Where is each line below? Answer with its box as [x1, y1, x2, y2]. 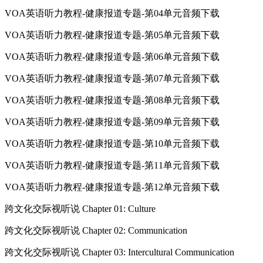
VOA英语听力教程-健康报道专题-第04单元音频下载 [5, 8, 220, 18]
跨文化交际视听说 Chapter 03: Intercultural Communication [5, 247, 234, 257]
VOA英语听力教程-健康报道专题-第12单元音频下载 [5, 181, 220, 192]
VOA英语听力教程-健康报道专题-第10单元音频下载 [5, 138, 220, 149]
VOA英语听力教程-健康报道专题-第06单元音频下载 [5, 51, 220, 62]
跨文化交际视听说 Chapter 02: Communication [5, 225, 187, 235]
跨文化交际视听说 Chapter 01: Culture [5, 203, 156, 214]
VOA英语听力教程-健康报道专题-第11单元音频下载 [5, 160, 220, 170]
